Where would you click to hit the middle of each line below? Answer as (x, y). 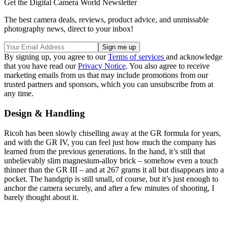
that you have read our (41, 66)
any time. (19, 94)
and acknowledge (194, 57)
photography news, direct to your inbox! (69, 29)
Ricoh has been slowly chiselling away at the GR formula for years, (112, 133)
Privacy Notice (102, 66)
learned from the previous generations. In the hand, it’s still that (105, 151)
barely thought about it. (41, 197)
